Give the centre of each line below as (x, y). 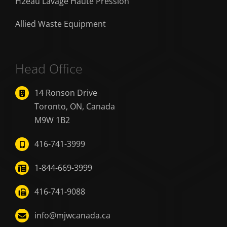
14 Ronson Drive (66, 93)
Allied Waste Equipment (60, 24)
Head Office (49, 69)
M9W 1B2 (52, 120)
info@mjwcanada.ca (73, 216)
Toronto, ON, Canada (75, 107)
